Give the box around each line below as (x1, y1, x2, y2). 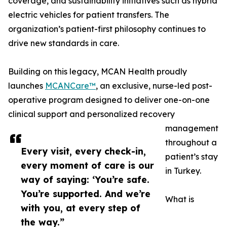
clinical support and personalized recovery (8, 109, 175, 120)
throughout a (165, 137, 217, 148)
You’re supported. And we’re (21, 188, 150, 200)
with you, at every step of (21, 202, 140, 214)
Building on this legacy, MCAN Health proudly (8, 66, 187, 77)
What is (165, 194, 194, 205)
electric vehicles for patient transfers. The (8, 10, 169, 20)
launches (8, 81, 45, 91)
